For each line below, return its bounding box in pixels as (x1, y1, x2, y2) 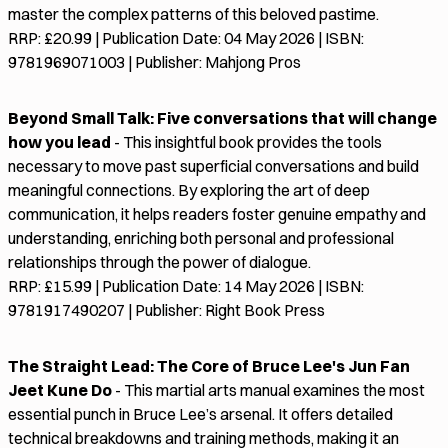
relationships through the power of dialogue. (8, 252, 311, 273)
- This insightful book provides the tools (111, 132, 382, 153)
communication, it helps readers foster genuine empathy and (8, 204, 426, 225)
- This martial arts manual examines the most (112, 380, 425, 401)
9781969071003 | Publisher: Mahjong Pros (8, 52, 301, 73)
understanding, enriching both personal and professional (8, 228, 394, 249)
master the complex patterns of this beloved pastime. (8, 4, 379, 25)
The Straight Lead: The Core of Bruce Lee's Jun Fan (8, 356, 410, 377)
